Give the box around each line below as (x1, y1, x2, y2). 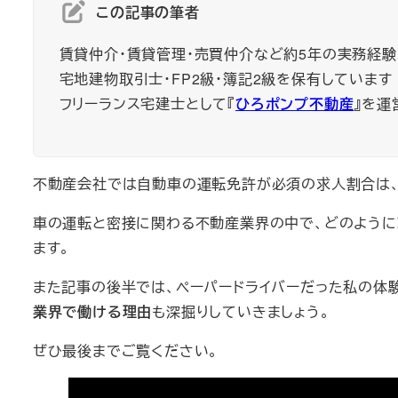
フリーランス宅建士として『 (59, 92, 235, 114)
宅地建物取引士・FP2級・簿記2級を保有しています (59, 68, 393, 89)
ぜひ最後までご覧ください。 (32, 339, 219, 361)
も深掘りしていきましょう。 (152, 300, 330, 322)
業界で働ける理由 (32, 300, 153, 322)
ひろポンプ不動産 (235, 92, 354, 114)
